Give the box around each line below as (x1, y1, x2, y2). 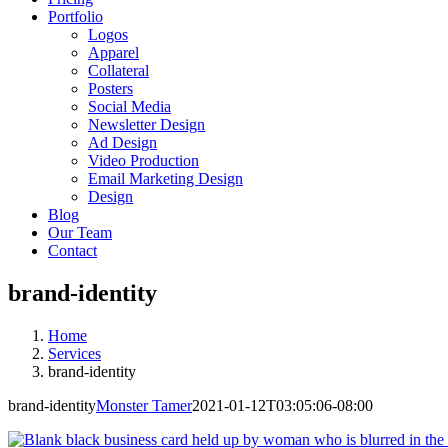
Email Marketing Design (88, 170, 243, 187)
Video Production (88, 152, 199, 169)
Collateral (88, 62, 149, 79)
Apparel (88, 44, 139, 61)
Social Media (88, 98, 171, 115)
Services (48, 344, 101, 362)
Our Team (48, 224, 112, 241)
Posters (88, 80, 133, 97)
